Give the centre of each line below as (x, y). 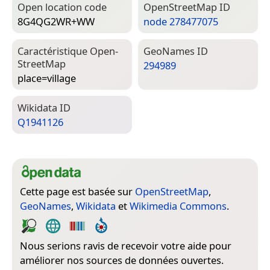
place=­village (47, 78)
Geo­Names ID (176, 51)
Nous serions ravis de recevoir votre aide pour (126, 246)
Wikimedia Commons (178, 206)
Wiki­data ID (44, 108)
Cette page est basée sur (77, 192)
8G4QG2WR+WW (56, 22)
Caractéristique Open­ (68, 51)
